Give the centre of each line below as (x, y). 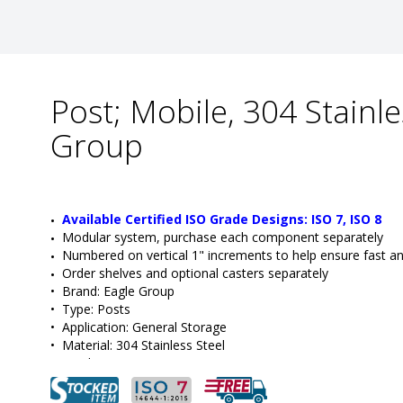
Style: (77, 381)
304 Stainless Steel (169, 345)
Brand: (81, 291)
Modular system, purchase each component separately (223, 237)
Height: (82, 363)
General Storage (178, 327)
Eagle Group (137, 291)
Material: (87, 345)
